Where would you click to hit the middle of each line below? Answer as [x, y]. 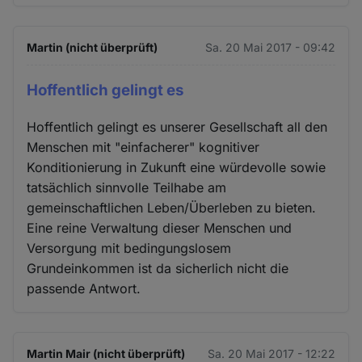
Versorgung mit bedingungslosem [129, 248]
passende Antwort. [84, 288]
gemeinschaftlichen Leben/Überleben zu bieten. [172, 207]
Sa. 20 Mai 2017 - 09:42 [270, 47]
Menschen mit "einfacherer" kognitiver [143, 147]
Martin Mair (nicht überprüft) [106, 353]
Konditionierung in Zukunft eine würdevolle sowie [177, 167]
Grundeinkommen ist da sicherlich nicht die [158, 268]
